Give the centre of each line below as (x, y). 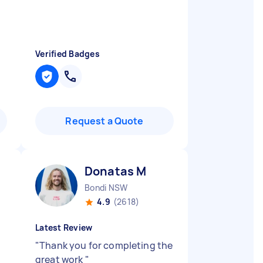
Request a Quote (104, 121)
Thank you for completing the (106, 245)
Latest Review (64, 227)
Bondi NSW (106, 188)
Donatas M (116, 171)
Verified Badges (68, 54)
